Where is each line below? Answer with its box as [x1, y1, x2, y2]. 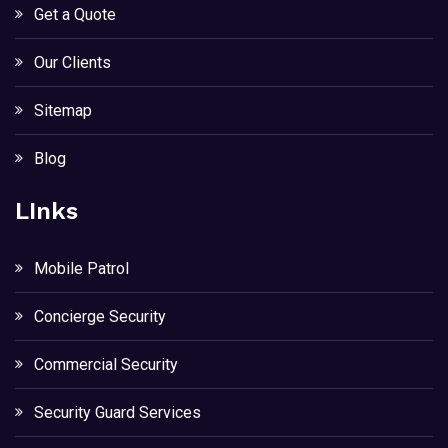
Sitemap [34, 100, 92, 120]
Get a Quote [34, 4, 116, 24]
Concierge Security [34, 306, 166, 326]
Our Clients [34, 52, 111, 72]
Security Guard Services [34, 402, 201, 422]
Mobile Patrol [34, 258, 133, 278]
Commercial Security [34, 354, 178, 374]
